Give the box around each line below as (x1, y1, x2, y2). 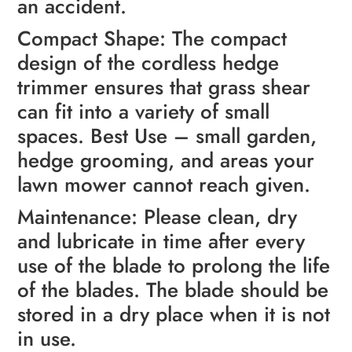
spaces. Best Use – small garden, (17, 121, 317, 152)
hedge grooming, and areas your (17, 145, 315, 176)
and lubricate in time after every (17, 226, 306, 257)
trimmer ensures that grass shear (17, 72, 311, 103)
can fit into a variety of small (17, 97, 270, 127)
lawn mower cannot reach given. (17, 170, 311, 200)
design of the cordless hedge (17, 48, 280, 79)
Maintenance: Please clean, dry (17, 202, 298, 233)
